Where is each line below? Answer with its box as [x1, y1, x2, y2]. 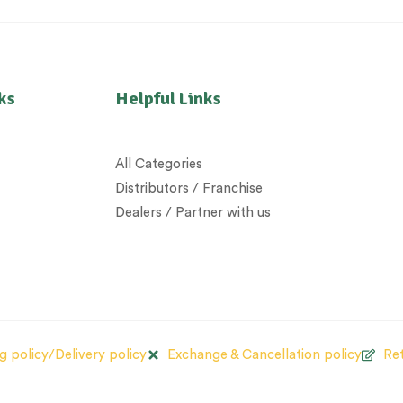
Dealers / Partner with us [114, 206, 271, 220]
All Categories [114, 157, 202, 172]
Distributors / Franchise [114, 182, 263, 196]
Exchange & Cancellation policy [167, 348, 363, 363]
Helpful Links [114, 87, 221, 111]
